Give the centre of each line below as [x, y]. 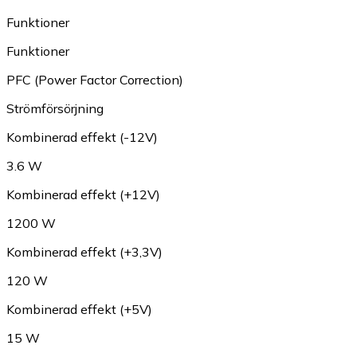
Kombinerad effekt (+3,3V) [84, 252]
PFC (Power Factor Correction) [95, 80]
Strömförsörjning [55, 109]
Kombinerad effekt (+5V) [79, 310]
